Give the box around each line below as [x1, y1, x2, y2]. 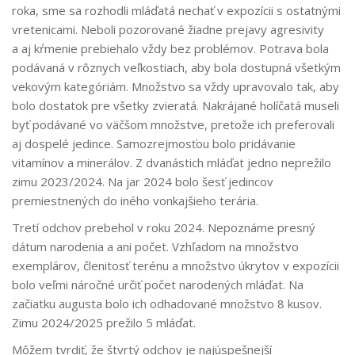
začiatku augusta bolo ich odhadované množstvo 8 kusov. [12, 296, 322, 312]
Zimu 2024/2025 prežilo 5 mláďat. [12, 315, 196, 331]
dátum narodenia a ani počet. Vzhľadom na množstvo [12, 239, 299, 255]
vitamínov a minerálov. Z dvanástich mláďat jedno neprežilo [12, 155, 331, 171]
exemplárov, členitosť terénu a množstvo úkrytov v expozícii [12, 258, 339, 274]
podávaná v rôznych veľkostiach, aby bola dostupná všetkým [12, 59, 341, 76]
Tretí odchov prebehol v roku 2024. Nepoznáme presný [12, 219, 315, 236]
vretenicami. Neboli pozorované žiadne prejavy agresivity [12, 21, 324, 38]
